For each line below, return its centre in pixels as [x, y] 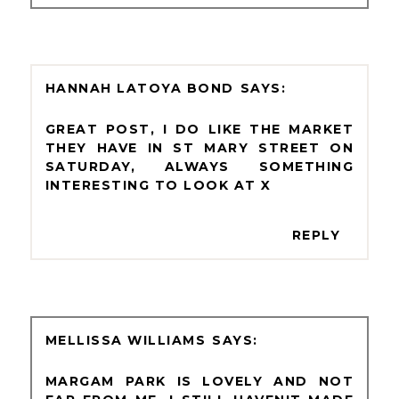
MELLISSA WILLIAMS [126, 341]
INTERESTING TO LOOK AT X [158, 186]
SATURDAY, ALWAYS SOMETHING [199, 167]
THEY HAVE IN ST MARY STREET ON [199, 148]
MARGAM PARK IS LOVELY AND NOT [199, 382]
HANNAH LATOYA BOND [139, 89]
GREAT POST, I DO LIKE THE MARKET [199, 130]
